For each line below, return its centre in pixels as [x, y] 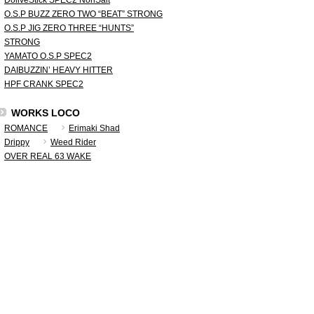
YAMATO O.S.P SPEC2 [48, 56]
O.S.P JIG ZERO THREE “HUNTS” [69, 28]
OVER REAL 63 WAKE [48, 156]
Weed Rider [73, 142]
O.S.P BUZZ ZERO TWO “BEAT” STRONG [83, 14]
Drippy [17, 142]
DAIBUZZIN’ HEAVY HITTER [59, 70]
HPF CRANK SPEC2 [44, 84]
